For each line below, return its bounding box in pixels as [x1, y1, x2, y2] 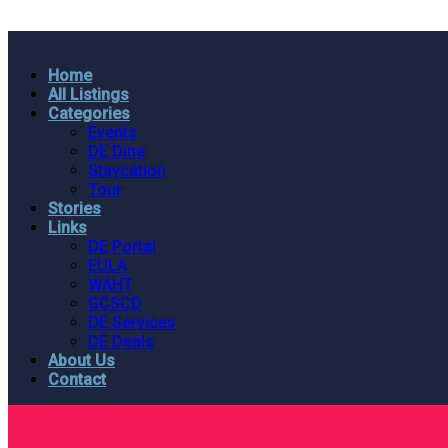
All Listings [48, 85, 129, 104]
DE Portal [88, 237, 156, 256]
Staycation [88, 161, 166, 180]
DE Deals [88, 332, 154, 351]
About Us [48, 351, 115, 370]
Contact [48, 370, 106, 389]
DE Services [88, 313, 176, 332]
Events [88, 123, 137, 142]
